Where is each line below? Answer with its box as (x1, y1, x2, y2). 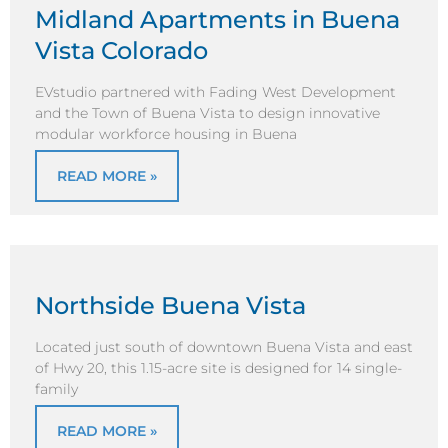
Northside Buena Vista (35, 290, 306, 320)
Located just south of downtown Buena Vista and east (35, 338, 413, 357)
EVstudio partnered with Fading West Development (35, 83, 396, 102)
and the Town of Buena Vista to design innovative (35, 104, 380, 123)
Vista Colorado (35, 36, 208, 65)
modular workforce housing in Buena (35, 125, 297, 144)
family (35, 380, 78, 399)
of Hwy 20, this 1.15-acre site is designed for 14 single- (35, 359, 402, 378)
